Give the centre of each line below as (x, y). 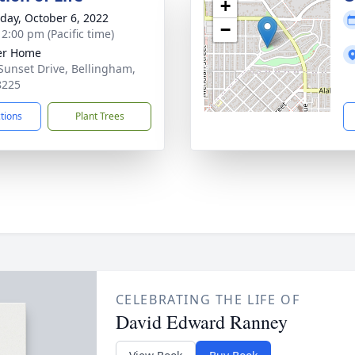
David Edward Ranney (201, 322)
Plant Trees (99, 116)
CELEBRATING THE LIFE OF (208, 300)
